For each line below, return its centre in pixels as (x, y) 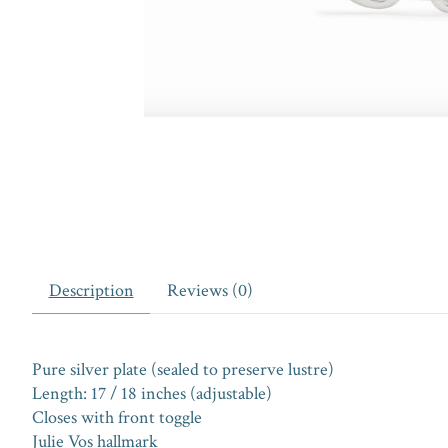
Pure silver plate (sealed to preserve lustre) (183, 369)
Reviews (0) (209, 290)
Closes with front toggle (117, 417)
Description (91, 290)
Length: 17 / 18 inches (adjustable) (152, 393)
